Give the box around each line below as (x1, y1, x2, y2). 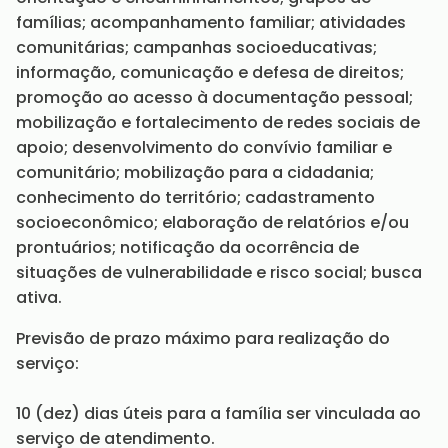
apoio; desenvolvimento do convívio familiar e (16, 136, 392, 159)
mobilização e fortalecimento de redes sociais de (16, 111, 420, 134)
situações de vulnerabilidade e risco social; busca (16, 261, 422, 284)
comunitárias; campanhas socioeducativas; (16, 36, 377, 59)
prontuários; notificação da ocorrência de (16, 236, 359, 259)
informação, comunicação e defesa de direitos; (16, 61, 404, 84)
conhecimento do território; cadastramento (16, 186, 375, 209)
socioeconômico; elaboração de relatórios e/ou (16, 211, 409, 234)
